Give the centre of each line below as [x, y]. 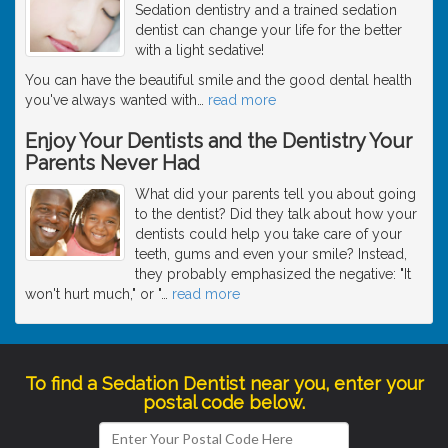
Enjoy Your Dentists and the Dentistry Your [218, 140]
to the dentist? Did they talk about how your [276, 213]
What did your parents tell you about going [275, 193]
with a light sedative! [199, 49]
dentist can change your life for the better [268, 29]
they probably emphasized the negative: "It [273, 273]
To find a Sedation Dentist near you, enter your [224, 383]
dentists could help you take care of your [268, 233]
